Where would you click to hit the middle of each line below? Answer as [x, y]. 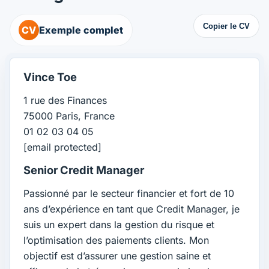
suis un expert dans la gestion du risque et [119, 225]
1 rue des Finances [65, 101]
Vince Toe [50, 77]
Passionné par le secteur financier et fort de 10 [129, 194]
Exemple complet [81, 30]
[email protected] [63, 147]
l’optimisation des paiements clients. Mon [116, 240]
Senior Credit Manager [84, 170]
